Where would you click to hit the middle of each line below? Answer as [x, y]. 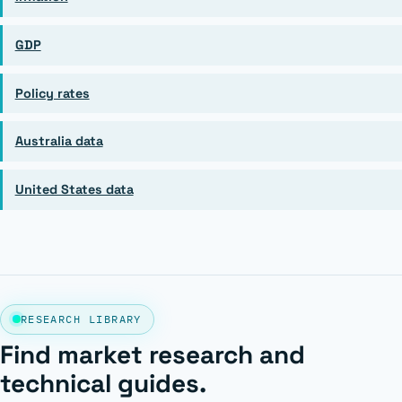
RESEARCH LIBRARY [81, 319]
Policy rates [52, 93]
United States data [74, 189]
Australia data [59, 141]
